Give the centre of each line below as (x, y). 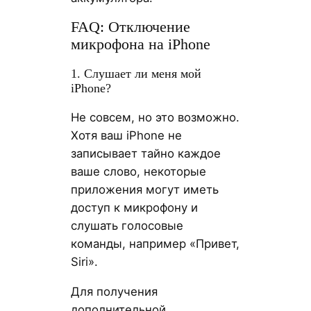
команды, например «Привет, (155, 244)
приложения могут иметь (144, 190)
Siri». (84, 262)
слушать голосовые (127, 226)
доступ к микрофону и (134, 208)
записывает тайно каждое (145, 154)
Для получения (114, 291)
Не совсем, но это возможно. (155, 118)
